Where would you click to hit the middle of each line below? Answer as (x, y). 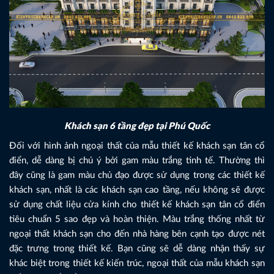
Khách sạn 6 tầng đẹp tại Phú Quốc (137, 127)
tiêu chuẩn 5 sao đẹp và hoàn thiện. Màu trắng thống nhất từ (137, 219)
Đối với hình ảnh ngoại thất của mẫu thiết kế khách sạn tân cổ (137, 146)
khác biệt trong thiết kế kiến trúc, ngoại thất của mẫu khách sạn (137, 263)
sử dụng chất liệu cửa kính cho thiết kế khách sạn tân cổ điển (137, 204)
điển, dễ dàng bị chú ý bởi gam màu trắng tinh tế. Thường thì (137, 160)
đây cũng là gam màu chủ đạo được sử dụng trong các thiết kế (137, 175)
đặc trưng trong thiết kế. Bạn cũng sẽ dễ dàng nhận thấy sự (137, 248)
